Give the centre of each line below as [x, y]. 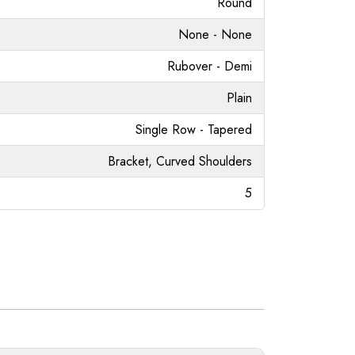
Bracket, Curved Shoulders [180, 161]
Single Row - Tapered [194, 129]
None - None [215, 34]
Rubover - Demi [210, 66]
